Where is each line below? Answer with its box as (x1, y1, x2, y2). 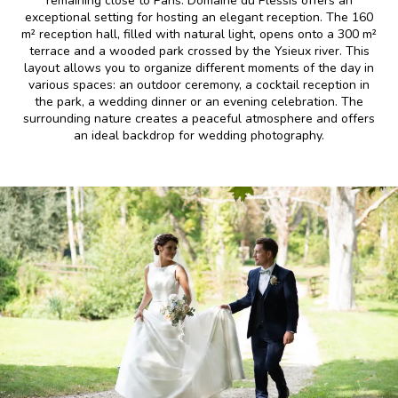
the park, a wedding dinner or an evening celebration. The (35, 93, 363, 110)
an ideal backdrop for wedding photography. (74, 127, 324, 144)
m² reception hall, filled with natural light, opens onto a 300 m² (21, 26, 377, 43)
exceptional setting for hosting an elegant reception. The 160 (25, 9, 373, 26)
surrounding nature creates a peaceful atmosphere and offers (23, 110, 375, 127)
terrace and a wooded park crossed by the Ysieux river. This (28, 43, 370, 60)
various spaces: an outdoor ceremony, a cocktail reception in (28, 76, 370, 93)
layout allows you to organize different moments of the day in (24, 60, 374, 76)
